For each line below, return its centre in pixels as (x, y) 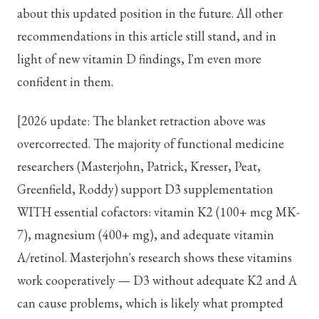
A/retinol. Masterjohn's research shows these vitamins (155, 258)
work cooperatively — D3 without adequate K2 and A (157, 281)
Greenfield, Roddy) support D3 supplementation (145, 189)
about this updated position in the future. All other (150, 13)
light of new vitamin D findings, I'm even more (139, 58)
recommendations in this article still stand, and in (147, 36)
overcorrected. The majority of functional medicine (151, 144)
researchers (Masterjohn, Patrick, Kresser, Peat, (139, 167)
